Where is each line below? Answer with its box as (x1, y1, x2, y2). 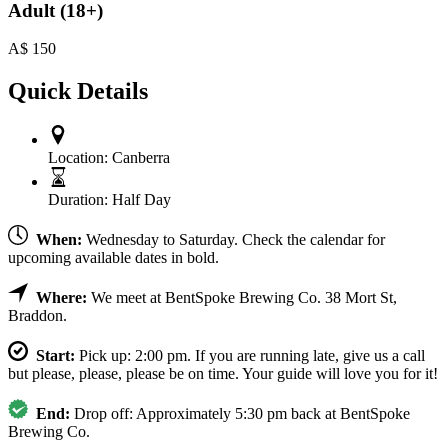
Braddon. (8, 307, 67, 325)
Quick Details (8, 78, 148, 105)
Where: (36, 289, 87, 307)
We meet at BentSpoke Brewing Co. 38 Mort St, (87, 289, 397, 307)
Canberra (112, 149, 170, 167)
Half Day (112, 191, 171, 209)
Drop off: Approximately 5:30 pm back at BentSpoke (70, 405, 410, 423)
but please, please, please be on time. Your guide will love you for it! (8, 365, 438, 383)
